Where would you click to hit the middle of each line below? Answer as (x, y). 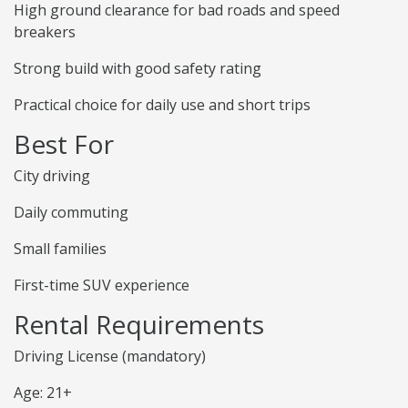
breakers (45, 32)
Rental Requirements (139, 325)
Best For (64, 144)
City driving (52, 176)
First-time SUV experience (102, 286)
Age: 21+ (43, 393)
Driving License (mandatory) (110, 357)
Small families (60, 249)
